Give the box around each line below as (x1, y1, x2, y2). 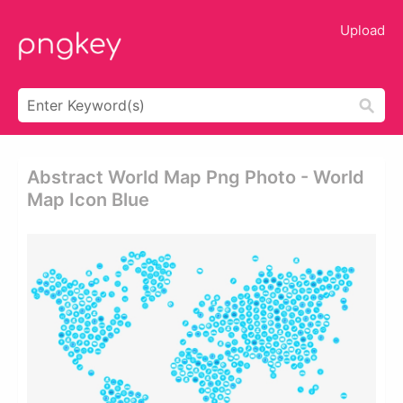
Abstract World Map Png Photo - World (27, 166, 364, 188)
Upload (340, 22, 385, 39)
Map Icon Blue (27, 189, 149, 210)
